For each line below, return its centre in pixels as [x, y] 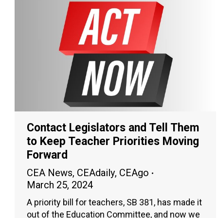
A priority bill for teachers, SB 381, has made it [114, 202]
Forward [47, 155]
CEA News [50, 173]
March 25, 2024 [60, 185]
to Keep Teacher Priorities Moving [113, 142]
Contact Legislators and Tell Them [113, 128]
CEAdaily [96, 173]
